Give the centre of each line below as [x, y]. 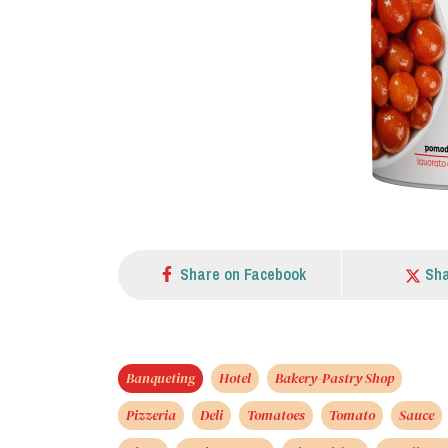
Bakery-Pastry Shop [334, 377]
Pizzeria [151, 414]
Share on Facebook [242, 273]
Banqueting [160, 377]
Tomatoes [276, 414]
